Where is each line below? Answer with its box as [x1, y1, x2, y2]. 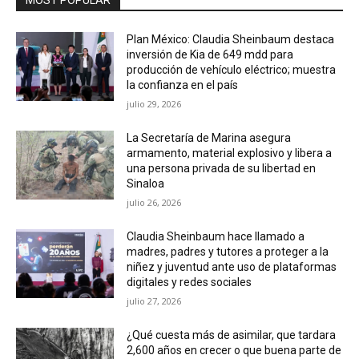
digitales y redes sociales [127, 275, 252, 288]
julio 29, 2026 [127, 97, 182, 110]
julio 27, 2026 [127, 294, 182, 307]
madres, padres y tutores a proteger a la [127, 244, 329, 258]
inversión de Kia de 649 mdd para [127, 47, 294, 61]
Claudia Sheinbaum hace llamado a [127, 229, 305, 243]
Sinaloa [127, 176, 165, 190]
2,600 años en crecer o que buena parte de [127, 343, 342, 357]
